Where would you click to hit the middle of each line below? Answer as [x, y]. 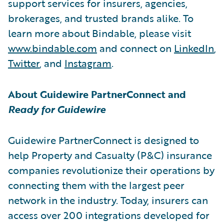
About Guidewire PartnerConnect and [97, 94]
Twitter [24, 63]
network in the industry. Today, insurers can [108, 200]
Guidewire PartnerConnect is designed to [103, 140]
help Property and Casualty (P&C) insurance [110, 155]
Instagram [88, 63]
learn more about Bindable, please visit [99, 33]
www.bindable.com [52, 48]
